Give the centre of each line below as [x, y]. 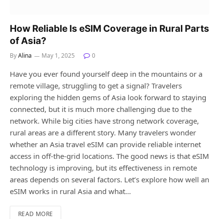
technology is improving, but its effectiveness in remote [103, 168]
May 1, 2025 [58, 56]
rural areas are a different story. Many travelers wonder [103, 133]
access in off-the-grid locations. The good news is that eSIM [109, 156]
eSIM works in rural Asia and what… [70, 191]
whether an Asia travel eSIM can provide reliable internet [105, 144]
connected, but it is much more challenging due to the [101, 109]
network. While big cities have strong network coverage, [104, 121]
